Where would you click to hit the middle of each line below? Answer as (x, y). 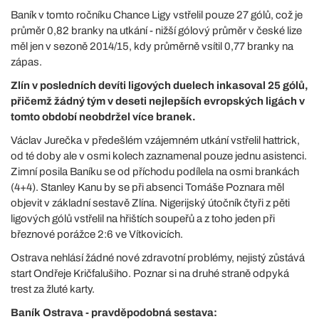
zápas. (26, 62)
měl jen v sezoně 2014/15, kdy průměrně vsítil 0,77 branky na (152, 46)
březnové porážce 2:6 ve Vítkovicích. (97, 234)
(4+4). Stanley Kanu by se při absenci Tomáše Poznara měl (147, 187)
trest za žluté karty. (53, 289)
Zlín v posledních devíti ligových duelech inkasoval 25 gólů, (159, 85)
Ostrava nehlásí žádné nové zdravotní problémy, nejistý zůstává (158, 257)
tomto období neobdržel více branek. (103, 116)
